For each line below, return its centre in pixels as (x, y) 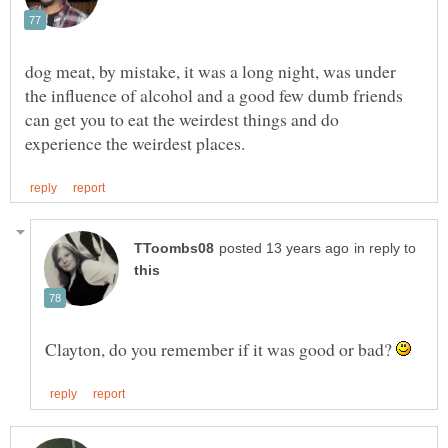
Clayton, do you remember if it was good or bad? (220, 349)
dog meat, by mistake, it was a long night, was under (210, 71)
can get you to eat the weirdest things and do (182, 119)
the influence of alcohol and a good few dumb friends (214, 95)
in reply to (385, 249)
